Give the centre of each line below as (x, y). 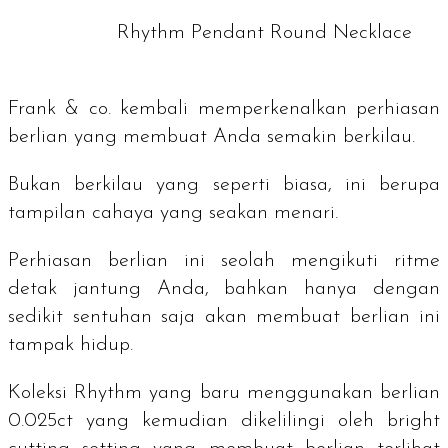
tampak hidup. (73, 345)
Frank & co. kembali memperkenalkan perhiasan (224, 109)
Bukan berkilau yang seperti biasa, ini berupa (224, 185)
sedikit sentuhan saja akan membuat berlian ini (224, 317)
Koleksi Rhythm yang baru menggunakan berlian (224, 393)
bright (413, 421)
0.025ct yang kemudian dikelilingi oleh (197, 421)
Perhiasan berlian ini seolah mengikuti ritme (224, 261)
